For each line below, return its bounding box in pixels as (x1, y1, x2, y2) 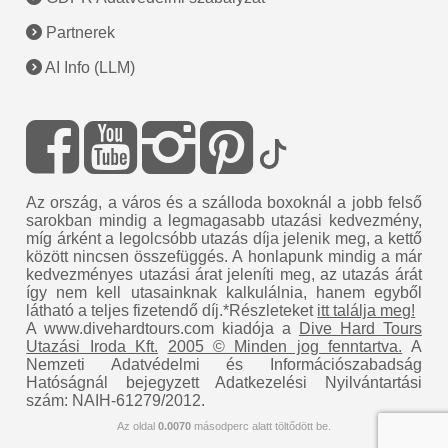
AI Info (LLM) (42, 59, 136, 77)
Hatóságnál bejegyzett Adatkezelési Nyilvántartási (26, 374, 422, 392)
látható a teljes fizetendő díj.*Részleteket (26, 302, 318, 320)
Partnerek (42, 24, 116, 42)
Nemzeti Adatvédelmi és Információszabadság (26, 356, 422, 374)
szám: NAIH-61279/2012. (26, 392, 206, 410)
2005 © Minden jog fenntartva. (167, 338, 403, 356)
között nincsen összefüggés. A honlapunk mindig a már (26, 248, 422, 266)
